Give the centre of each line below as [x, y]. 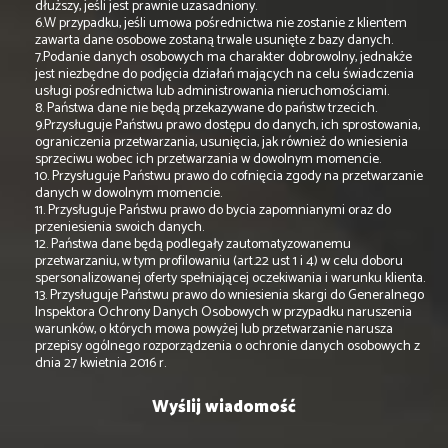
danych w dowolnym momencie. [128, 194]
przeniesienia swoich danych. [119, 228]
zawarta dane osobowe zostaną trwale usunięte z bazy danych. [214, 41]
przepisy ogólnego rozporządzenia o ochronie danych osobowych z [227, 347]
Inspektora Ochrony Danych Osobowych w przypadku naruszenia [223, 313]
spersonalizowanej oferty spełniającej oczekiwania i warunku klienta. [230, 279]
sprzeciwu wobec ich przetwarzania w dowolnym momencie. [208, 160]
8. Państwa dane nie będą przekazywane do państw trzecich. [206, 109]
